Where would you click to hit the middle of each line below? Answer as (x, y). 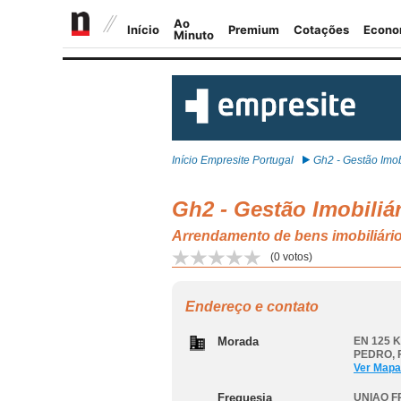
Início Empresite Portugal (233, 160)
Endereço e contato (252, 307)
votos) (296, 257)
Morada (238, 341)
